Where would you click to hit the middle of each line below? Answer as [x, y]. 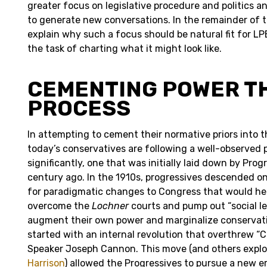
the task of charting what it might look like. [125, 48]
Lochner [111, 206]
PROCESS [79, 108]
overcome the [60, 206]
